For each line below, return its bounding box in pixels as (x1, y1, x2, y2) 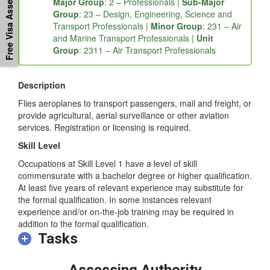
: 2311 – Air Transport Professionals (79, 56, 216, 68)
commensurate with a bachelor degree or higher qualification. (18, 181, 252, 193)
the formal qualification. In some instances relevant (18, 205, 212, 218)
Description (18, 90, 66, 103)
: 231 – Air (202, 32, 242, 44)
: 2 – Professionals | (104, 8, 180, 20)
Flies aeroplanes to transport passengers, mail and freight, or (18, 108, 251, 121)
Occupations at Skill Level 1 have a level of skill (18, 169, 197, 181)
